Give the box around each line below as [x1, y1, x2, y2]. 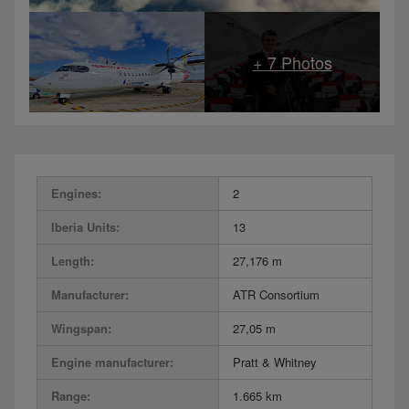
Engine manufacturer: [51, 353, 173, 372]
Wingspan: [51, 320, 111, 338]
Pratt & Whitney [233, 353, 317, 372]
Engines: [51, 184, 101, 203]
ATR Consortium [233, 286, 320, 304]
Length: [51, 252, 94, 270]
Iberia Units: [51, 218, 120, 236]
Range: [51, 387, 90, 405]
